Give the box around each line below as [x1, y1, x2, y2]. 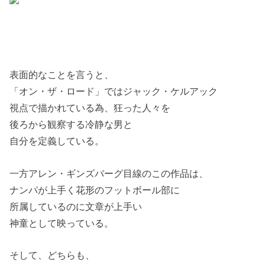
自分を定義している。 [9, 135, 105, 147]
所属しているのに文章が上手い [9, 201, 143, 212]
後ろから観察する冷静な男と [9, 119, 133, 130]
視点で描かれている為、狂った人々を [9, 102, 171, 114]
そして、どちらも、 [9, 250, 95, 261]
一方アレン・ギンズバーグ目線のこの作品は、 [9, 167, 209, 179]
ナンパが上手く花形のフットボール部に [9, 184, 180, 195]
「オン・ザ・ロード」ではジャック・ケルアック [9, 86, 218, 97]
